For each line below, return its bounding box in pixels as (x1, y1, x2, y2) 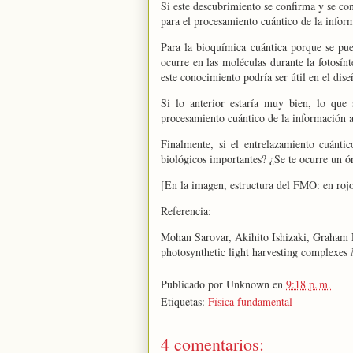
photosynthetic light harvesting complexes (161, 244, 351, 259)
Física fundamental (208, 294, 292, 309)
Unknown (226, 277, 269, 292)
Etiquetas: (161, 294, 208, 309)
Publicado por (161, 277, 226, 292)
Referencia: (161, 203, 211, 218)
